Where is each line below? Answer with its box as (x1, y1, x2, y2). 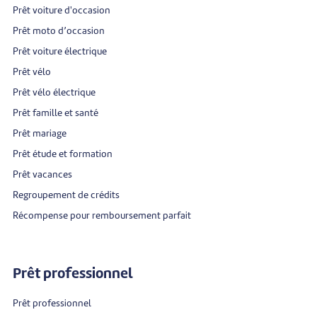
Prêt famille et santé (13, 108, 98, 118)
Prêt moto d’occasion (13, 26, 105, 36)
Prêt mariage (13, 129, 67, 139)
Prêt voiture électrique (13, 47, 107, 57)
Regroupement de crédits (13, 190, 120, 200)
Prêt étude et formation (13, 149, 113, 159)
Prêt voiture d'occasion (13, 6, 110, 16)
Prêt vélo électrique (13, 88, 96, 98)
